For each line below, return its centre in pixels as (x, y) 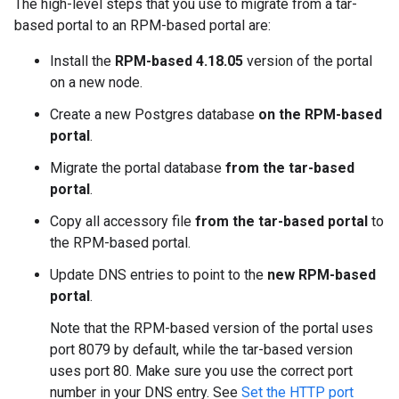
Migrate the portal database (138, 168)
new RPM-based (322, 275)
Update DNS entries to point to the (159, 275)
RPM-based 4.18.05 (179, 61)
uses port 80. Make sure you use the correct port (201, 371)
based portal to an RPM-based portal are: (142, 25)
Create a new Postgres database (154, 114)
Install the (82, 61)
